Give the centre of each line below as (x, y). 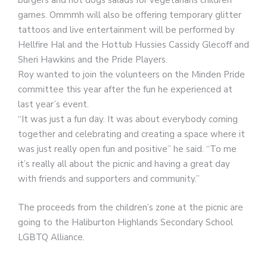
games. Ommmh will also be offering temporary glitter (130, 15)
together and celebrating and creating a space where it (131, 134)
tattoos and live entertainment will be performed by (126, 30)
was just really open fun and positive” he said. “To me (127, 149)
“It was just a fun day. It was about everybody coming (128, 119)
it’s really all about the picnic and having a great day (124, 164)
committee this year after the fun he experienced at (125, 90)
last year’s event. (53, 105)
